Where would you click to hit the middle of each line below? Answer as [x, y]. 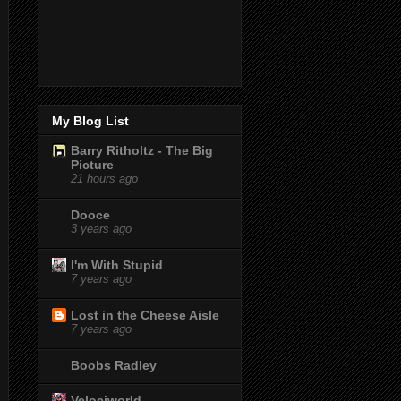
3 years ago [101, 229]
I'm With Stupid [117, 264]
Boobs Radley [114, 365]
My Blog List [90, 120]
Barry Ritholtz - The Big [142, 150]
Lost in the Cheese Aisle [145, 315]
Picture [92, 164]
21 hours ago [104, 179]
